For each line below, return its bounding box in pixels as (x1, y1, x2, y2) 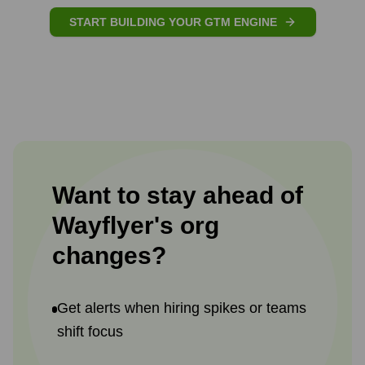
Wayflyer (52, 212, 154, 239)
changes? (52, 242, 166, 269)
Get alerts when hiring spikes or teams (57, 300, 307, 316)
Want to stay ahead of (52, 182, 303, 209)
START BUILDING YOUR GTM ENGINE (68, 15, 277, 29)
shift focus (57, 323, 124, 340)
